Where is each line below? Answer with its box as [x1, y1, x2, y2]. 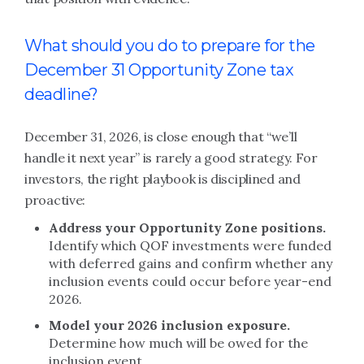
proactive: [24, 192, 85, 208]
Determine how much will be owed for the [49, 335, 308, 351]
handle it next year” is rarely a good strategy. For [24, 149, 318, 166]
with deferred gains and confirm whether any [49, 255, 332, 271]
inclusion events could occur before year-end [49, 273, 331, 289]
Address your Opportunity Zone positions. [49, 219, 326, 236]
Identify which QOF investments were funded [49, 237, 331, 253]
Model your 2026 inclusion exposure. [49, 317, 290, 333]
